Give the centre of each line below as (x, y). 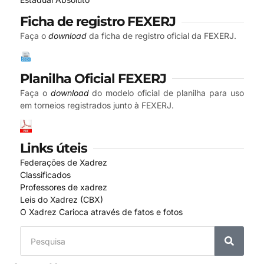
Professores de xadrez (64, 187)
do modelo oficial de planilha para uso (166, 93)
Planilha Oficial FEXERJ (93, 78)
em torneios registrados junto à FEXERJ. (97, 105)
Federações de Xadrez (64, 162)
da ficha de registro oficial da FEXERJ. (161, 36)
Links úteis (54, 148)
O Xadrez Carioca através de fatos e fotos (101, 212)
